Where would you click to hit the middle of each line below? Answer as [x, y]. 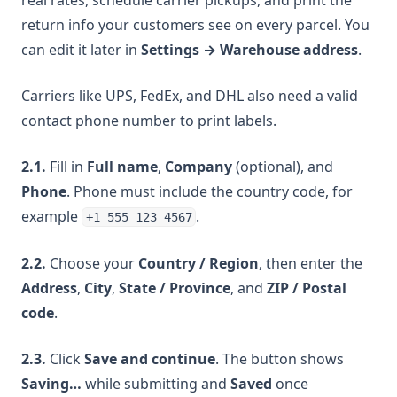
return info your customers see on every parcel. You [195, 25]
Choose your [92, 263]
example [51, 216]
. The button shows [280, 359]
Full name [122, 167]
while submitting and [156, 384]
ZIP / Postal [307, 288]
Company [198, 167]
